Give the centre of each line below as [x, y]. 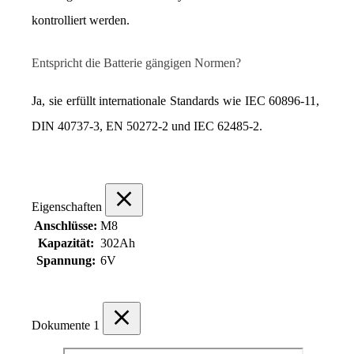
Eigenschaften [68, 206]
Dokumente [62, 325]
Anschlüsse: [66, 225]
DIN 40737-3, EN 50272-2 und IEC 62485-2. [147, 126]
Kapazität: [66, 243]
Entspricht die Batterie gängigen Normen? [136, 62]
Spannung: [66, 260]
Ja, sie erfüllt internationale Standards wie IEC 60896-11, [176, 100]
